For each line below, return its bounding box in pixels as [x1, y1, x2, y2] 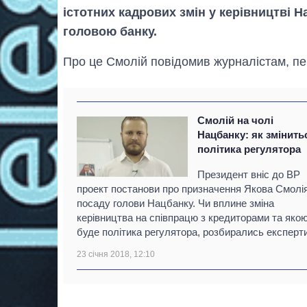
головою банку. [63, 24, 157, 38]
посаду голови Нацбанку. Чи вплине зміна [77, 197, 274, 209]
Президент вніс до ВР [197, 168, 301, 180]
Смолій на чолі [197, 114, 274, 126]
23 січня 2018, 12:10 [77, 249, 155, 259]
